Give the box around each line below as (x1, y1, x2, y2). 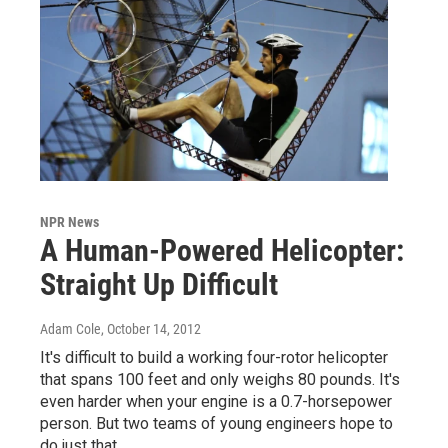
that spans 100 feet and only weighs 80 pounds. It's (40, 369, 400, 389)
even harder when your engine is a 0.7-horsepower (40, 391, 392, 411)
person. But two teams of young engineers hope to (40, 413, 393, 433)
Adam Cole (40, 320, 101, 337)
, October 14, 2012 (101, 320, 201, 337)
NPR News (40, 213, 99, 230)
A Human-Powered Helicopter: (40, 232, 404, 268)
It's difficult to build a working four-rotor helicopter (40, 347, 388, 367)
